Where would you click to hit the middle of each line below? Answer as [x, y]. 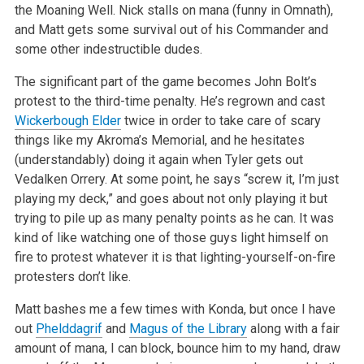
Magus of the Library [188, 329]
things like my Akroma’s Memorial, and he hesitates [159, 141]
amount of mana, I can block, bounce [116, 349]
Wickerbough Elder [67, 121]
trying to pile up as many [83, 219]
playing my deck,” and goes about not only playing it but [171, 199]
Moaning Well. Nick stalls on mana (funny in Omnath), [182, 11]
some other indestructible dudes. [108, 50]
